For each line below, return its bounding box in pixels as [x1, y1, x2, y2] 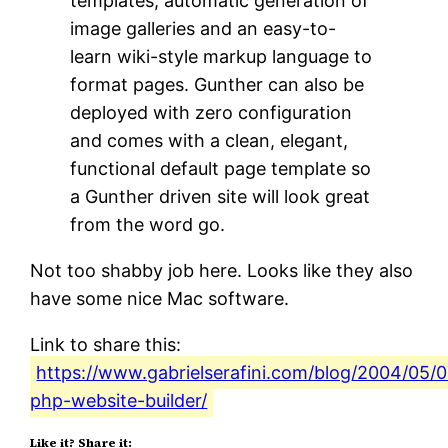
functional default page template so [70, 157, 372, 179]
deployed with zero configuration [70, 101, 353, 123]
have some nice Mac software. [30, 287, 290, 309]
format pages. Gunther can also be [70, 73, 365, 95]
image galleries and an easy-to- [70, 17, 337, 39]
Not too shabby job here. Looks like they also [30, 259, 414, 281]
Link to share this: [30, 333, 182, 355]
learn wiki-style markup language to [70, 45, 373, 67]
